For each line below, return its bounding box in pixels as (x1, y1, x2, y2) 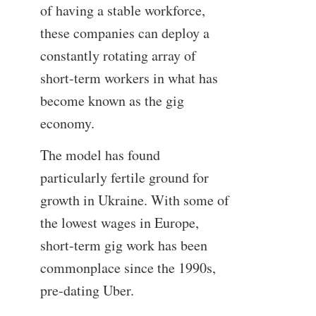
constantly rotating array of (39, 45, 196, 65)
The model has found (39, 145, 160, 165)
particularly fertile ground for (39, 168, 209, 188)
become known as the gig (39, 90, 184, 110)
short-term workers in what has (39, 68, 218, 87)
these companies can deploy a (39, 23, 209, 42)
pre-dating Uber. (39, 281, 134, 300)
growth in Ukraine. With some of (39, 190, 229, 210)
